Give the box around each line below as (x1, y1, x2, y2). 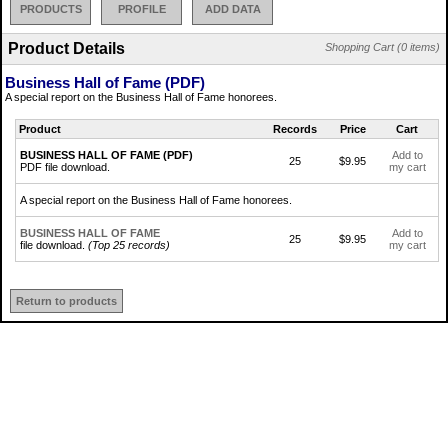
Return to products (16, 294, 117, 307)
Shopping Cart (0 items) (325, 40, 440, 53)
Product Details (8, 39, 125, 57)
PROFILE (117, 2, 166, 15)
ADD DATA (204, 2, 261, 15)
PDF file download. (20, 160, 110, 173)
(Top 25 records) (88, 238, 170, 251)
